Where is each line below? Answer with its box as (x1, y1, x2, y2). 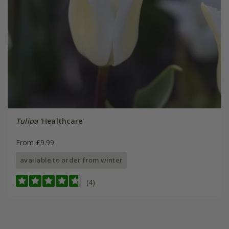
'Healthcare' (38, 116, 84, 126)
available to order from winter (20, 155, 123, 165)
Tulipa (15, 116, 38, 126)
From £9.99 (15, 138, 54, 148)
